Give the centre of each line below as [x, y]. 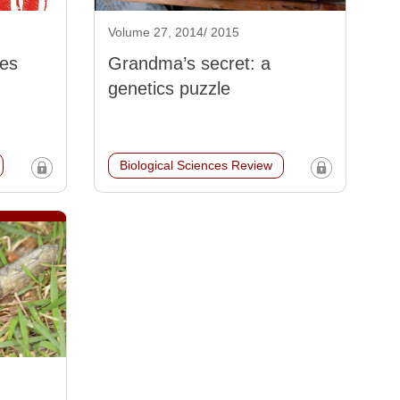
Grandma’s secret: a [189, 64]
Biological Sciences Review [196, 166]
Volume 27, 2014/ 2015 [173, 33]
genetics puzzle [169, 89]
